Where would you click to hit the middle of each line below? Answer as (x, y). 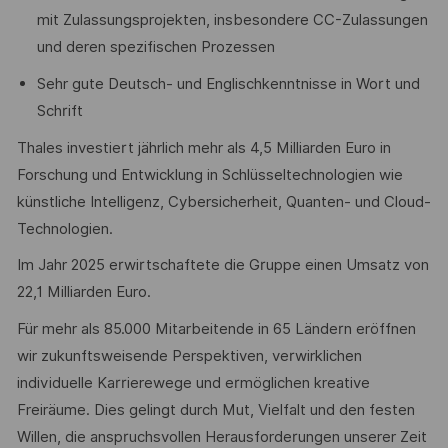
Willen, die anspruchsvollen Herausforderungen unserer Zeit (221, 436)
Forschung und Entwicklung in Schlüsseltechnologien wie (209, 174)
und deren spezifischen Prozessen (155, 47)
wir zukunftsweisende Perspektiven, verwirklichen (189, 355)
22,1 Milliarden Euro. (83, 292)
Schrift (59, 110)
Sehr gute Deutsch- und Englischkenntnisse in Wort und (228, 83)
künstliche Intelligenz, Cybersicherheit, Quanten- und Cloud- (223, 201)
